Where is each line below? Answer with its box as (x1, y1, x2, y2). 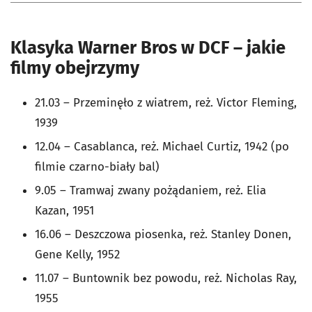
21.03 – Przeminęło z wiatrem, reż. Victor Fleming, (35, 95, 297, 111)
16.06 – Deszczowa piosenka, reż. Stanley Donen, (35, 227, 291, 242)
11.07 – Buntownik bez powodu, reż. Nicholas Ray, (35, 271, 297, 286)
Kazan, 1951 (35, 203, 94, 219)
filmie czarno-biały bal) (35, 159, 159, 175)
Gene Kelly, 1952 (35, 247, 120, 263)
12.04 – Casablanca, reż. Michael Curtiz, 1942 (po (35, 139, 289, 155)
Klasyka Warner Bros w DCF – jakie (10, 37, 286, 59)
